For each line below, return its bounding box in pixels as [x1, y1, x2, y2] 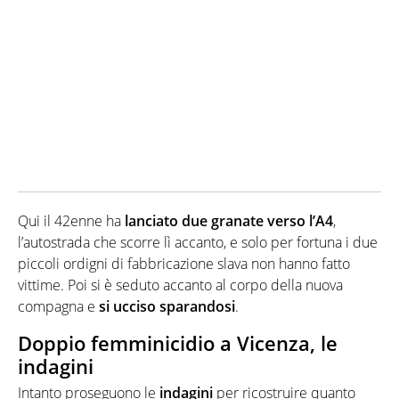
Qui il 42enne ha [18, 210, 125, 231]
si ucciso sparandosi [95, 296, 235, 316]
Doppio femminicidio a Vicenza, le [18, 329, 338, 356]
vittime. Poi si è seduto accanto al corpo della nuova [18, 274, 343, 295]
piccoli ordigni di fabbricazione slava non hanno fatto [18, 253, 350, 273]
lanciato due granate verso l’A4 [125, 210, 333, 231]
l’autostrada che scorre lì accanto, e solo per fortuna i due [18, 232, 378, 252]
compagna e [18, 296, 95, 316]
